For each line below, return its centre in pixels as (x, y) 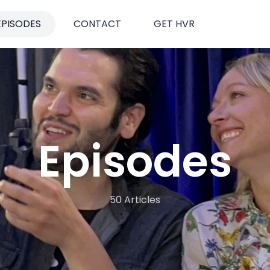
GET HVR (174, 24)
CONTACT (97, 24)
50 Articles (135, 199)
